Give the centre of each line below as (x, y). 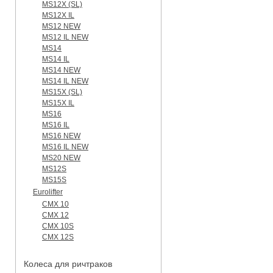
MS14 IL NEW (65, 81)
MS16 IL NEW (65, 147)
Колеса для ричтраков (68, 264)
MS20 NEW (61, 158)
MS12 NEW (61, 26)
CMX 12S (58, 237)
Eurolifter (48, 192)
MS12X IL (58, 15)
